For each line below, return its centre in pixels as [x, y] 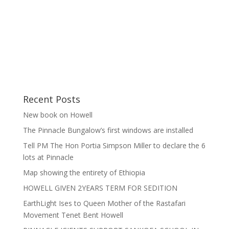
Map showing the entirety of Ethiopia [84, 173]
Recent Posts [51, 99]
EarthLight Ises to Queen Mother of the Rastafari [104, 203]
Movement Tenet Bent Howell [73, 215]
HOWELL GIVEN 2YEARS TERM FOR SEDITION [100, 188]
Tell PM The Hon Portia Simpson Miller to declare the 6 [114, 146]
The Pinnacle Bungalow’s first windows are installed [108, 130]
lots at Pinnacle [48, 157]
